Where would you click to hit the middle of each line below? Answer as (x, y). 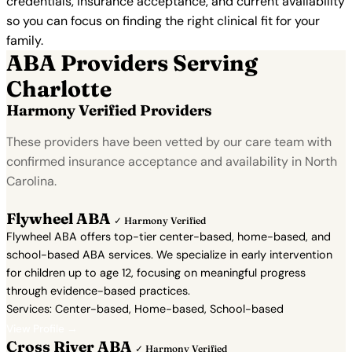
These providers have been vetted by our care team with (169, 142)
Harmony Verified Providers (109, 110)
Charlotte (59, 89)
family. (25, 40)
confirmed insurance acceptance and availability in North (172, 161)
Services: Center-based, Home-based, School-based (145, 309)
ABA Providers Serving (132, 63)
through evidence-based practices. (98, 291)
